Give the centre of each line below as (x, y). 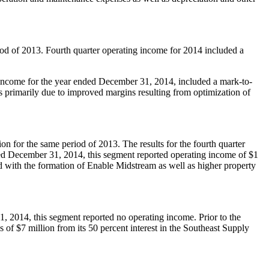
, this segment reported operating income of (166, 154)
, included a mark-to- (213, 81)
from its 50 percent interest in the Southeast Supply (152, 228)
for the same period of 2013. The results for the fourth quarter (128, 144)
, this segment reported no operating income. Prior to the (135, 217)
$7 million (35, 228)
